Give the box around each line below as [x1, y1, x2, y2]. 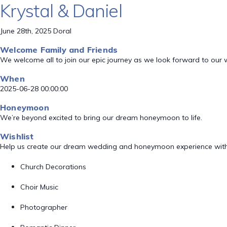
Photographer [20, 203, 67, 212]
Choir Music [20, 182, 58, 192]
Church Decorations [20, 162, 86, 171]
